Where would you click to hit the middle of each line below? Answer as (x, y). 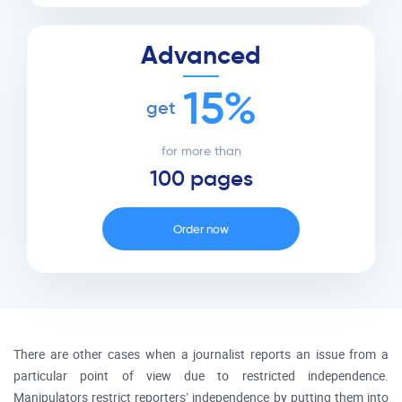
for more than (201, 151)
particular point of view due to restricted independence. (201, 376)
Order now (201, 229)
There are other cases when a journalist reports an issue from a (201, 355)
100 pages (201, 179)
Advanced (201, 55)
